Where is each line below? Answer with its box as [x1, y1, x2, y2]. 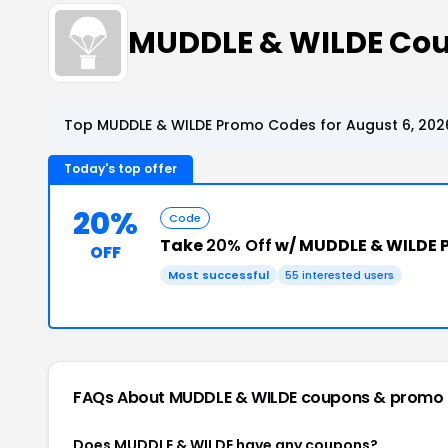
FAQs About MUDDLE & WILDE [73, 386, 301, 409]
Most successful [168, 267, 269, 283]
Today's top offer [64, 160, 177, 177]
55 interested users [285, 267, 394, 283]
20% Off [206, 234, 272, 257]
